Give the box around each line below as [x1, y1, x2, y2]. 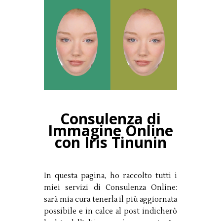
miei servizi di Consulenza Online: [44, 183, 177, 192]
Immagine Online [48, 120, 173, 141]
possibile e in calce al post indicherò [44, 206, 177, 216]
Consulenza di [60, 108, 161, 129]
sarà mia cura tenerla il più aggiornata [44, 194, 177, 204]
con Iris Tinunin [54, 132, 167, 152]
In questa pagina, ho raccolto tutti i [44, 171, 177, 181]
